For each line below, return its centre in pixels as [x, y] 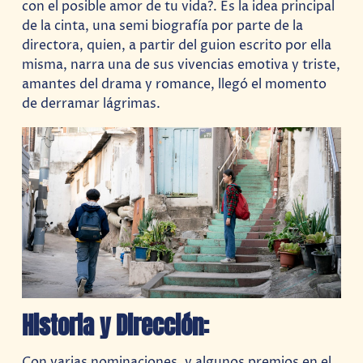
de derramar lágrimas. [92, 104]
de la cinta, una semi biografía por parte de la [163, 26]
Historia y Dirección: [116, 325]
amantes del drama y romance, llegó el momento [175, 85]
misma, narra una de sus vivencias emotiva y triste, [181, 65]
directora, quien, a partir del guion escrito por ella [177, 46]
